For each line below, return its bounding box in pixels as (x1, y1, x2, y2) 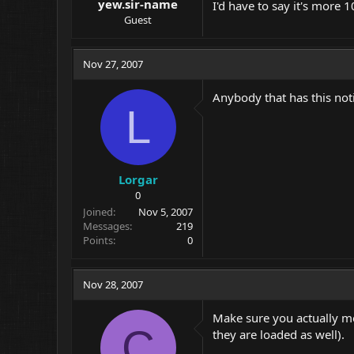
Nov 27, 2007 (83, 57, 143, 71)
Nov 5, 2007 (138, 204, 193, 219)
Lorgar (118, 171, 158, 187)
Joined (83, 204, 113, 219)
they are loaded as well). (213, 326, 345, 342)
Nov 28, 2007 (83, 277, 143, 292)
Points (83, 232, 113, 247)
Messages (83, 218, 130, 233)
